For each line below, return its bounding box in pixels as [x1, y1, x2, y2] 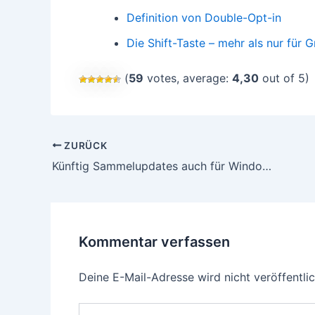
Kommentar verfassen [79, 233, 230, 250]
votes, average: [143, 71, 232, 86]
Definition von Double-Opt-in [127, 11, 281, 25]
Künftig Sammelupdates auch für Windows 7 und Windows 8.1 [262, 158, 271, 173]
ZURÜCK [61, 139, 108, 151]
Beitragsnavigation [50, 139, 149, 154]
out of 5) [259, 71, 309, 86]
